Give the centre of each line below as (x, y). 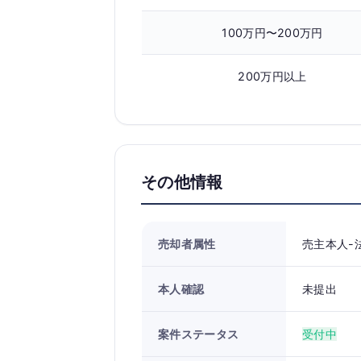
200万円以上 (272, 76)
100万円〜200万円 (272, 33)
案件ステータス (199, 334)
